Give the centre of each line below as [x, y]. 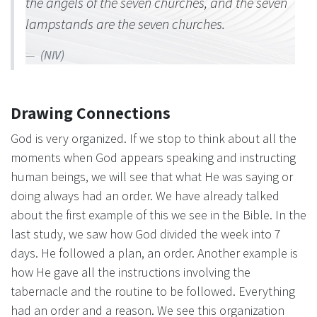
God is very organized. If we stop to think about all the [154, 138]
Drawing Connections [91, 113]
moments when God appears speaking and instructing [153, 157]
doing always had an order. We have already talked [145, 195]
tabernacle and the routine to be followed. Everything [153, 291]
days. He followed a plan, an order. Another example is [154, 253]
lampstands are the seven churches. [125, 23]
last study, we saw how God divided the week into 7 [146, 234]
